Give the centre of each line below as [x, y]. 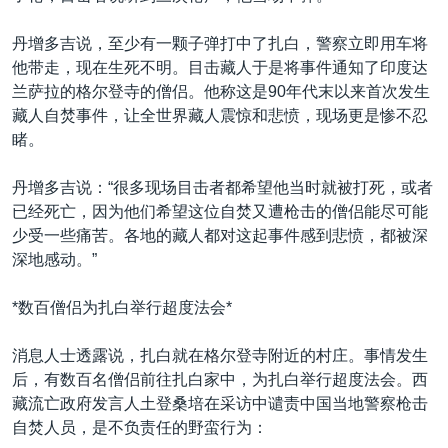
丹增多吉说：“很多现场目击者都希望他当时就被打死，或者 [222, 187]
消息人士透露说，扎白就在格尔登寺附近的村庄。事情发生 [220, 355]
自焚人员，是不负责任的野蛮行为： [140, 427]
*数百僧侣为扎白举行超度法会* [122, 307]
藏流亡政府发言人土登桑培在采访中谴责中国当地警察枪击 [220, 403]
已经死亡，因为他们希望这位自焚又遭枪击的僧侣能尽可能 [220, 211]
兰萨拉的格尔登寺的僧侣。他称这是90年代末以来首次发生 [221, 91]
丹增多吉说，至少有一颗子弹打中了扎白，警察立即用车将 [220, 43]
